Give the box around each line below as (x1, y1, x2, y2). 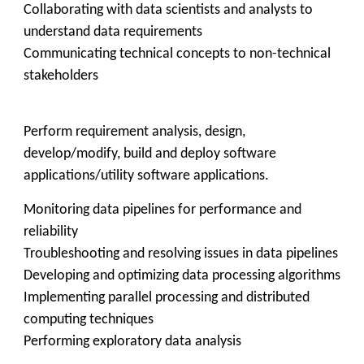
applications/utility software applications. (24, 168, 269, 184)
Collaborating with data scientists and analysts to (24, 2, 313, 18)
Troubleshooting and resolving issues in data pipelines (24, 246, 338, 262)
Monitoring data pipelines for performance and (24, 202, 301, 218)
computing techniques (24, 312, 154, 327)
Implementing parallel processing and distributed (24, 290, 310, 305)
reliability (24, 224, 78, 240)
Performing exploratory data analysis (24, 334, 241, 349)
